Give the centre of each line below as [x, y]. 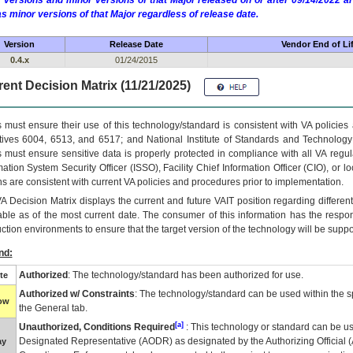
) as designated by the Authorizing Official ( [260, 341]
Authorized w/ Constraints [76, 294]
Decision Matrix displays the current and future [110, 201]
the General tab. [53, 308]
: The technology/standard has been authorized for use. [185, 275]
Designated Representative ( [80, 341]
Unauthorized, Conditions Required [97, 327]
